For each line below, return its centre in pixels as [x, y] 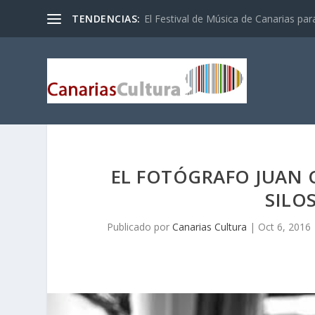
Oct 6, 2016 [285, 227]
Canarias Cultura [210, 227]
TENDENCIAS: [106, 18]
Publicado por [140, 227]
